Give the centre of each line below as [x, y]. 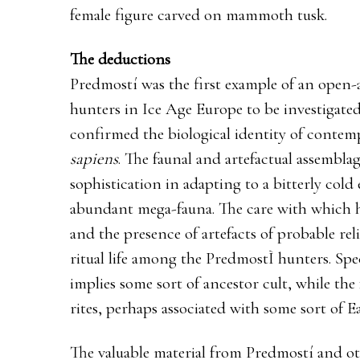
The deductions [120, 59]
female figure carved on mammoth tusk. [198, 14]
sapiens [94, 158]
